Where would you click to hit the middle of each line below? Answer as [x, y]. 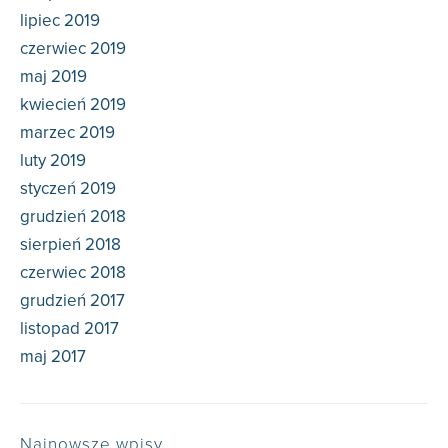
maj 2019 [53, 76]
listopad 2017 [69, 328]
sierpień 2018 [70, 244]
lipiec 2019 [60, 20]
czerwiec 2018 [73, 272]
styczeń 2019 [68, 188]
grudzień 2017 [72, 300]
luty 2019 [53, 160]
